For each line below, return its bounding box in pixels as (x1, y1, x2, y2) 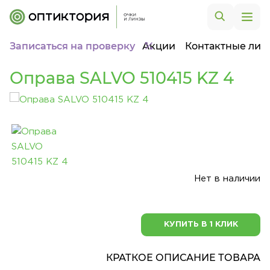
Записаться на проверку (10, 40, 135, 52)
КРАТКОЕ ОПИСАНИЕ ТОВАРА (106, 252, 260, 263)
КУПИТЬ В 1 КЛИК (163, 221, 238, 228)
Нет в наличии (194, 175, 260, 183)
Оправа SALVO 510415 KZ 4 (10, 68, 234, 88)
